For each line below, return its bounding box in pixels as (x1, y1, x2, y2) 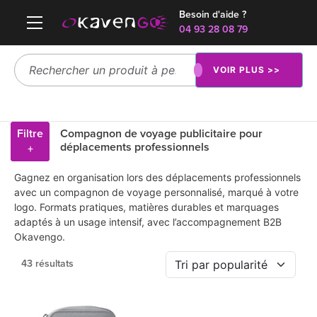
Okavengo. (14, 231, 65, 243)
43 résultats (21, 259, 74, 269)
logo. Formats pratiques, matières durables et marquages (14, 201, 279, 213)
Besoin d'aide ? (179, 10, 246, 20)
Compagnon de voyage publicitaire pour (60, 128, 263, 139)
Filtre (17, 128, 43, 139)
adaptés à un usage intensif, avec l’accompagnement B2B (14, 216, 282, 228)
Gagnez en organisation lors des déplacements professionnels (14, 171, 301, 183)
